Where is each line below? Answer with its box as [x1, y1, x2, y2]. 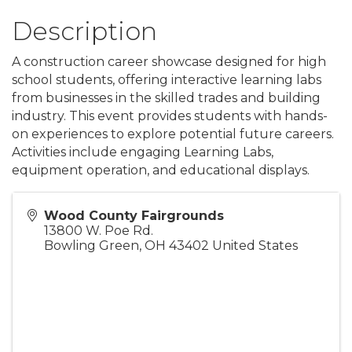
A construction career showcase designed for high [12, 54, 326, 70]
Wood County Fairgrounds [44, 208, 224, 224]
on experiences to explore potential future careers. [12, 126, 334, 142]
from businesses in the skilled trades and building [12, 90, 321, 106]
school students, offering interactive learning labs [12, 72, 321, 88]
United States [212, 238, 298, 254]
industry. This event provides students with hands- [12, 108, 328, 124]
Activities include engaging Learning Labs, [12, 145, 273, 160]
